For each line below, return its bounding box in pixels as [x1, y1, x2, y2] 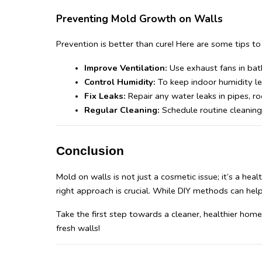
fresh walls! [56, 222, 100, 235]
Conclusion [56, 144, 124, 158]
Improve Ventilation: [84, 62, 167, 74]
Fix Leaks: [84, 90, 126, 102]
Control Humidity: [84, 76, 158, 88]
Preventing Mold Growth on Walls [56, 12, 223, 26]
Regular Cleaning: [84, 104, 160, 116]
